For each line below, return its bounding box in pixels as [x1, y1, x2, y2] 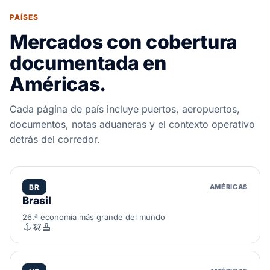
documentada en [10, 51, 166, 75]
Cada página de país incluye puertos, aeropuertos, [10, 103, 240, 115]
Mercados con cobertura [10, 30, 237, 54]
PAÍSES [10, 13, 39, 22]
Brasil [22, 195, 51, 207]
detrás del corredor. [10, 133, 100, 145]
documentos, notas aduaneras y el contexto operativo [10, 118, 255, 130]
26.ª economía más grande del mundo [22, 212, 165, 222]
